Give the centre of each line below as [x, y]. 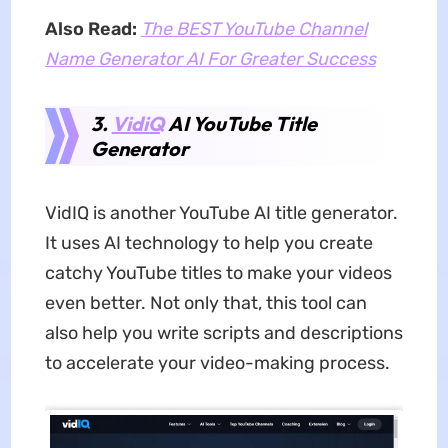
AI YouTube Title [240, 124]
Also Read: [90, 29]
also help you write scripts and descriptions [223, 333]
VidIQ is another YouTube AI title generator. [221, 213]
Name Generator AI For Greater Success [210, 59]
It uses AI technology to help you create [208, 243]
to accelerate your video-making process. [217, 363]
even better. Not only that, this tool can [205, 303]
